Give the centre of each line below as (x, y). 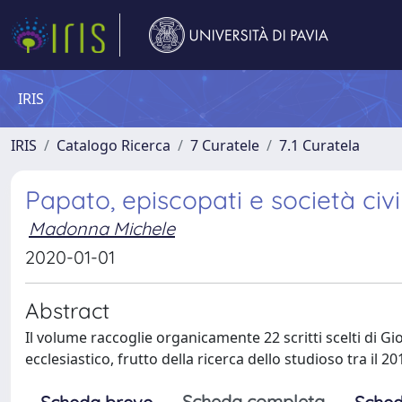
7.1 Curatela (319, 145)
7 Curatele (225, 145)
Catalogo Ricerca (114, 145)
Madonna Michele (102, 228)
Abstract (67, 310)
